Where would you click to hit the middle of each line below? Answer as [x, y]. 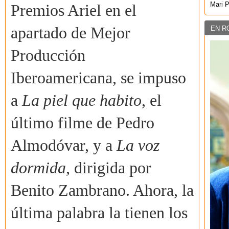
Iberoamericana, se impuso [98, 78]
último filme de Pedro [83, 123]
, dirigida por [109, 168]
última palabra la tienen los [99, 213]
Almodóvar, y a [64, 146]
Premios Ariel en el [74, 11]
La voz [138, 146]
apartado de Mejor [71, 33]
